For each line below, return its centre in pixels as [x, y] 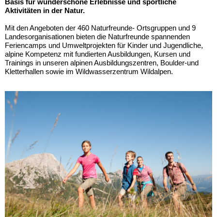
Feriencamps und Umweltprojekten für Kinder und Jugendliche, [104, 45]
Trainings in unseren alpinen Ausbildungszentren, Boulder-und [102, 62]
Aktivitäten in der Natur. [45, 10]
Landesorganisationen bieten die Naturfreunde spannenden [97, 36]
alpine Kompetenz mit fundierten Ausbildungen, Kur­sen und [98, 54]
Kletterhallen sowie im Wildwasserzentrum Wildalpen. [89, 71]
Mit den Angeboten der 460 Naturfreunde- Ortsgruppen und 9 [100, 28]
